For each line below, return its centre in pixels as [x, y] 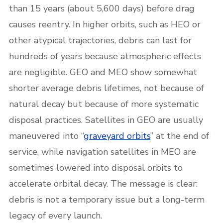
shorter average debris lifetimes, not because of [107, 88]
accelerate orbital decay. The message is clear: [103, 183]
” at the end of [180, 136]
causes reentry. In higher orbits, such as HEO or [105, 24]
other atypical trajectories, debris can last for [100, 40]
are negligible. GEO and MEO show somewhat [103, 72]
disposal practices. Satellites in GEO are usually [106, 120]
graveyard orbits [117, 136]
